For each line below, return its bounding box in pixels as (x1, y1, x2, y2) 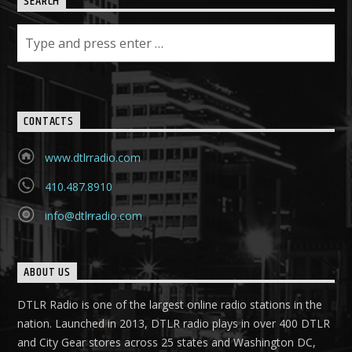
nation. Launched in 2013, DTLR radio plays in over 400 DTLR (17, 315, 331, 331)
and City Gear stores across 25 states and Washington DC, (17, 334, 317, 350)
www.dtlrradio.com (44, 149, 141, 165)
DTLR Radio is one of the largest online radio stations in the (17, 296, 323, 312)
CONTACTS (24, 112, 74, 132)
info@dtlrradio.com (44, 207, 142, 223)
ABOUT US (24, 262, 71, 283)
